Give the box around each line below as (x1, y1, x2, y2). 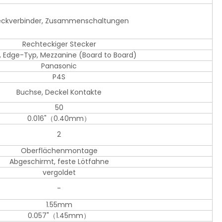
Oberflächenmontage (20, 146, 98, 156)
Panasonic (41, 61, 77, 71)
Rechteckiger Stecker (22, 39, 96, 50)
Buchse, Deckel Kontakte (16, 87, 102, 98)
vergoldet (42, 167, 76, 178)
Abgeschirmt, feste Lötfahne (9, 157, 109, 167)
